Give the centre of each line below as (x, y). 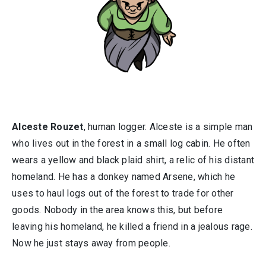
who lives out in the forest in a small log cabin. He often (131, 143)
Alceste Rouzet (48, 127)
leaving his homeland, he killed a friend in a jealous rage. (132, 227)
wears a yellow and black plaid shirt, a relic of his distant (133, 160)
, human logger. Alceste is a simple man (168, 127)
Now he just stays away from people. (91, 243)
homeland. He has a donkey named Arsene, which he (123, 177)
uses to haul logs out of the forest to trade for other (123, 193)
